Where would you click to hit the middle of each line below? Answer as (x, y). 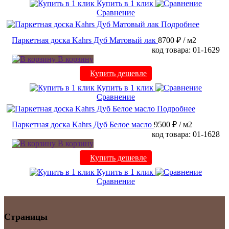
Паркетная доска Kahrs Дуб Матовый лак (84, 40)
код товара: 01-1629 (186, 50)
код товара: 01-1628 (186, 134)
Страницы (26, 217)
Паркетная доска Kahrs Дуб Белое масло (82, 125)
